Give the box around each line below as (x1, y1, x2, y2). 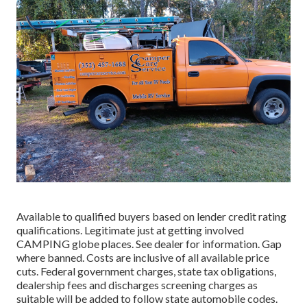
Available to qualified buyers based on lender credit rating (16, 210, 286, 223)
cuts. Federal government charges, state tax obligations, (16, 265, 276, 278)
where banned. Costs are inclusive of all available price (16, 251, 269, 265)
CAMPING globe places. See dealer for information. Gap (16, 237, 282, 251)
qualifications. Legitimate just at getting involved (16, 223, 244, 237)
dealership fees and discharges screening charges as (16, 278, 258, 292)
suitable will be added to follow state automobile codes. (16, 292, 278, 306)
